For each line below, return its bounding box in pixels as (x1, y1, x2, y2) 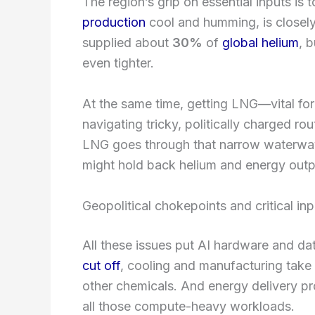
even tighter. (82, 56, 154, 71)
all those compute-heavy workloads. (82, 298, 295, 314)
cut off (82, 257, 120, 273)
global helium (222, 35, 299, 51)
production (82, 15, 146, 30)
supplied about (82, 35, 172, 51)
